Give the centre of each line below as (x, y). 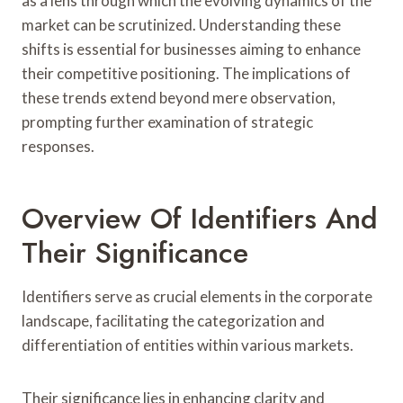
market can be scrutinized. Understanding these (181, 24)
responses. (58, 146)
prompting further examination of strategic (167, 121)
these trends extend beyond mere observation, (179, 97)
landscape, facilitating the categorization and (173, 320)
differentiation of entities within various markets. (188, 345)
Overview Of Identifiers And (200, 218)
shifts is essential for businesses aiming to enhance (191, 49)
